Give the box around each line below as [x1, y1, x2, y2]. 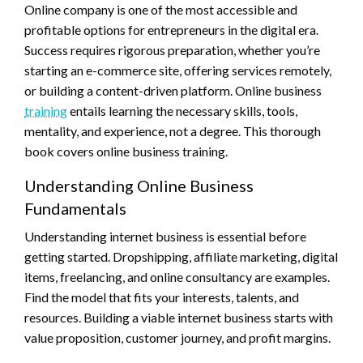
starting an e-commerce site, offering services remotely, [24, 62, 331, 79]
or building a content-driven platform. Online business [24, 83, 322, 99]
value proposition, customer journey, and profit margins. [24, 330, 331, 346]
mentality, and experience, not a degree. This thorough [24, 123, 321, 139]
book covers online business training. [24, 143, 228, 160]
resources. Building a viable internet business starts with [24, 310, 333, 326]
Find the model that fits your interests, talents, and [24, 289, 299, 305]
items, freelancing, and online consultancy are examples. [24, 269, 330, 285]
